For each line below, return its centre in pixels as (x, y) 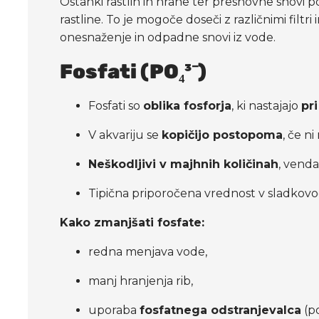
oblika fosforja (188, 105)
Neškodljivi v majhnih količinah (184, 164)
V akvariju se (125, 135)
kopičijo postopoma (223, 135)
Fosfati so (116, 105)
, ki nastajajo (267, 105)
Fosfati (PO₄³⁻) (134, 71)
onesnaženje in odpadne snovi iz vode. (168, 37)
